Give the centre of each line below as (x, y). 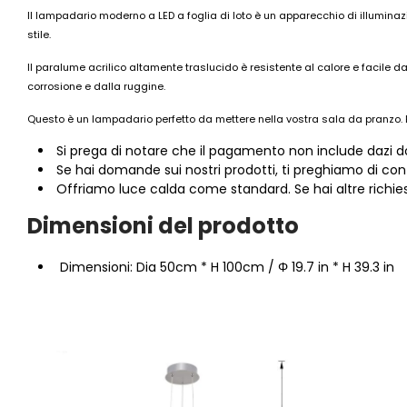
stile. (39, 35)
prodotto (246, 226)
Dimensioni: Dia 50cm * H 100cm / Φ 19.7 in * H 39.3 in (225, 267)
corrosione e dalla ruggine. (96, 86)
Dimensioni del (110, 226)
